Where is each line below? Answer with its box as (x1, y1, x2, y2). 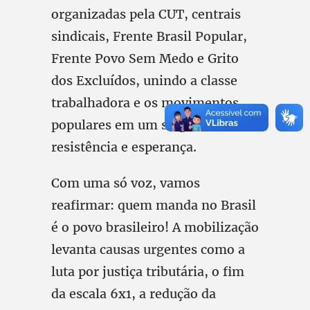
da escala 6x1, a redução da (51, 286, 216, 302)
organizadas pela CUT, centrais (51, 6, 241, 22)
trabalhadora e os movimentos (51, 95, 239, 111)
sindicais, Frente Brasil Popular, (51, 28, 247, 44)
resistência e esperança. (51, 139, 197, 155)
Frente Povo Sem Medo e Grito (51, 51, 239, 66)
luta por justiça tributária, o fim (51, 264, 244, 280)
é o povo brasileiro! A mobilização (51, 219, 259, 235)
